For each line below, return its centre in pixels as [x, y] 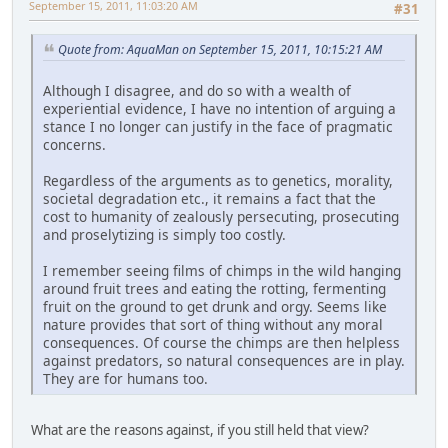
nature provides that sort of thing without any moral [213, 325]
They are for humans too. [125, 379]
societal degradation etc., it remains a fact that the [209, 199]
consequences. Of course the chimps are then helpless [221, 343]
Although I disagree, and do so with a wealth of [197, 91]
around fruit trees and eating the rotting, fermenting [214, 289]
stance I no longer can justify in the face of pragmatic [218, 127]
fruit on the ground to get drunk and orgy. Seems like [215, 307]
